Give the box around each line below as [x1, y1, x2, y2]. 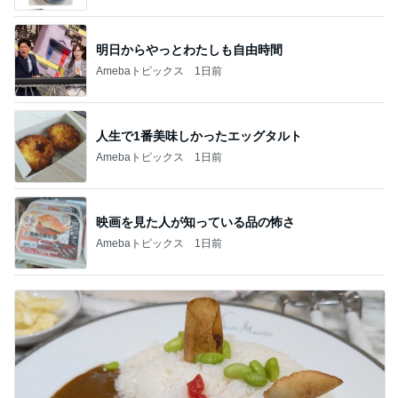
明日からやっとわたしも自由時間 [96, 42, 283, 57]
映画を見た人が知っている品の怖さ [96, 214, 295, 229]
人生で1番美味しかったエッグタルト [96, 128, 302, 143]
